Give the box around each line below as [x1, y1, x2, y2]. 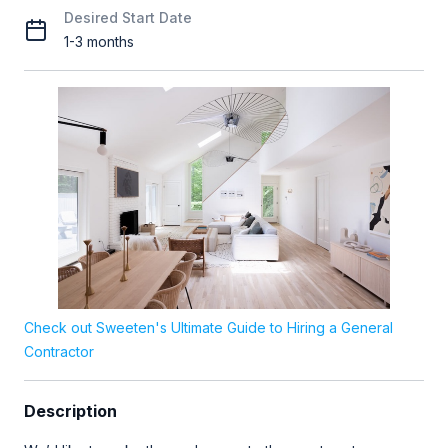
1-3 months [64, 33, 134, 50]
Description [24, 400, 117, 421]
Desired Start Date [64, 9, 192, 26]
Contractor [24, 342, 94, 360]
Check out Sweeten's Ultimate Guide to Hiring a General [24, 318, 393, 336]
